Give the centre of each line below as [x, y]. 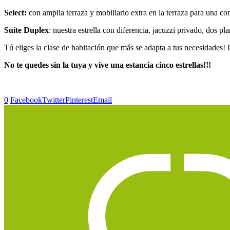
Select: [15, 12]
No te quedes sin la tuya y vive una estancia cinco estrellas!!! [108, 65]
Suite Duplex [26, 30]
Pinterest [79, 100]
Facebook [26, 100]
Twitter [54, 100]
